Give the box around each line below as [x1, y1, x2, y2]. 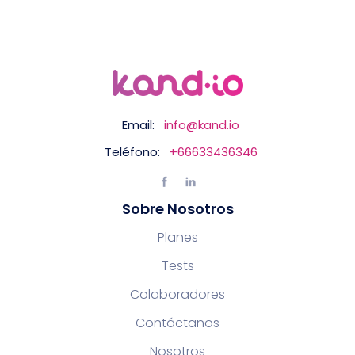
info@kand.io [164, 116, 239, 133]
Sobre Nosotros [121, 198, 234, 219]
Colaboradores [130, 284, 225, 303]
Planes [157, 227, 198, 246]
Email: [122, 116, 155, 133]
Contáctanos [136, 313, 219, 332]
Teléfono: [104, 143, 160, 160]
